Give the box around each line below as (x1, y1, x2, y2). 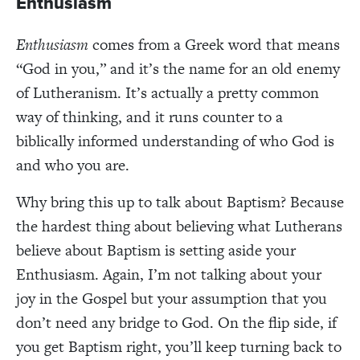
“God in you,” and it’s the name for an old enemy (16, 57, 340, 80)
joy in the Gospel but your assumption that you (16, 287, 327, 309)
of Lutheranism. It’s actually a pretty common (16, 81, 319, 104)
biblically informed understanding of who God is (16, 129, 334, 152)
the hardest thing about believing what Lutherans (16, 215, 342, 237)
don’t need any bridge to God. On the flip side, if (16, 311, 337, 333)
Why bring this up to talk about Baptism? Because (16, 190, 344, 213)
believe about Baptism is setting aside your (16, 239, 296, 261)
